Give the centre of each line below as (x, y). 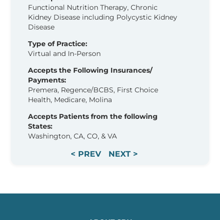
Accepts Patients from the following (93, 116)
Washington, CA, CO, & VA (73, 136)
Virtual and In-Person (65, 53)
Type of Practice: (58, 43)
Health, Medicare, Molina (70, 99)
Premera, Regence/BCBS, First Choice (93, 90)
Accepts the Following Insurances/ (90, 70)
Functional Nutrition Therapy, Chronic (93, 7)
